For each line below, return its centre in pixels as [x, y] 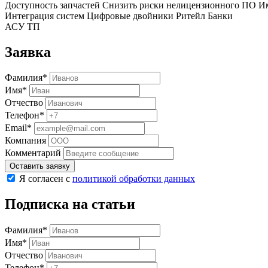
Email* [18, 128]
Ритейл [191, 16]
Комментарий [33, 153]
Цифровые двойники [130, 16]
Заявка [28, 52]
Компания [25, 141]
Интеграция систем [45, 16]
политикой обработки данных [134, 179]
